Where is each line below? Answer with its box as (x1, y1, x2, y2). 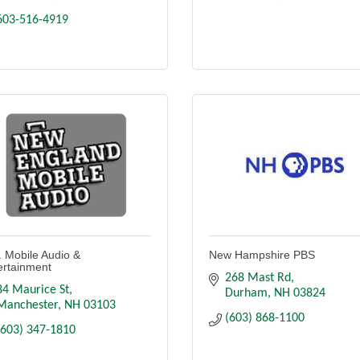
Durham (225, 287, 268, 301)
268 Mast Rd (225, 272, 291, 285)
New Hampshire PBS (209, 248, 315, 262)
